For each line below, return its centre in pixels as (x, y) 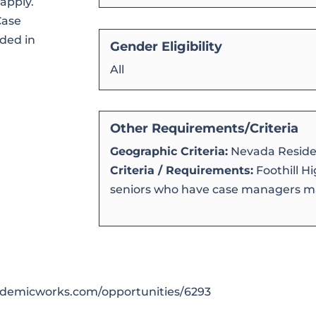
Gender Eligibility (166, 46)
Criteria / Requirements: (182, 171)
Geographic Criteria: (169, 152)
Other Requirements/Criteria (205, 129)
